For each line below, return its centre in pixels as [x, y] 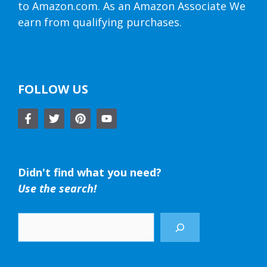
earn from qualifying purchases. [100, 22]
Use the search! [57, 189]
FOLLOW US [53, 89]
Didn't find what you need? [90, 173]
